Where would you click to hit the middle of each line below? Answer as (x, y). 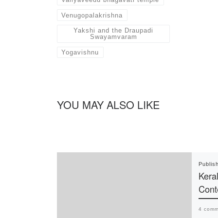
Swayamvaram (113, 37)
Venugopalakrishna (92, 15)
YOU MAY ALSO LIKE (108, 105)
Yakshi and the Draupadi (114, 31)
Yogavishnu (80, 53)
